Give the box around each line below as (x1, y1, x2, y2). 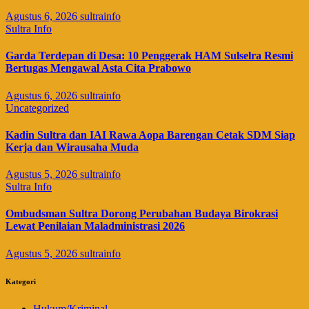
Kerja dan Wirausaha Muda (6, 141, 139, 153)
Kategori (6, 277, 36, 286)
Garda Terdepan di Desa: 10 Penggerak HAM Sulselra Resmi (6, 50, 293, 62)
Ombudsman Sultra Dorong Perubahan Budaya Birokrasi (6, 208, 278, 220)
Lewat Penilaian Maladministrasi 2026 (6, 220, 185, 232)
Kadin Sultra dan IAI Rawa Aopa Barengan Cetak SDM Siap (6, 128, 295, 141)
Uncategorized (6, 101, 69, 114)
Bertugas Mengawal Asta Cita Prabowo (6, 62, 191, 74)
